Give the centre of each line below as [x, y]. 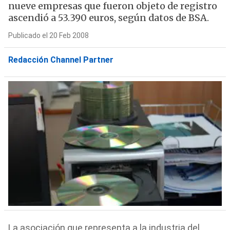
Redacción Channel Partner [61, 60]
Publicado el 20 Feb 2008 [48, 35]
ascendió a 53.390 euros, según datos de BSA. [108, 18]
